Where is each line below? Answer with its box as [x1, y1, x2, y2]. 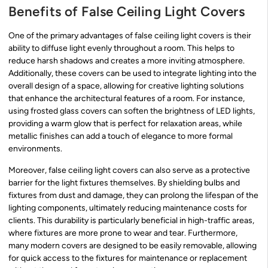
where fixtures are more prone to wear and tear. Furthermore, [8, 227, 237, 238]
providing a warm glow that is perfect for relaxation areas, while [8, 118, 242, 129]
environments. [8, 144, 62, 154]
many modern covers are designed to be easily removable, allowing [8, 240, 257, 251]
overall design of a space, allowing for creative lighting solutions [8, 81, 244, 92]
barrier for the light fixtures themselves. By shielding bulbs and [8, 177, 240, 188]
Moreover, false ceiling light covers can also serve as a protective [8, 165, 250, 175]
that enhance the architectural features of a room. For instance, [8, 93, 245, 104]
